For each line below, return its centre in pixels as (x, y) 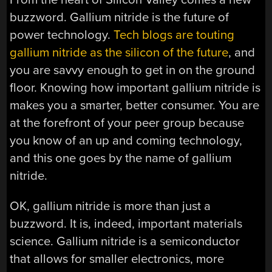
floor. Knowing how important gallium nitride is (135, 88)
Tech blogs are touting (174, 35)
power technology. (62, 35)
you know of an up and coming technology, (126, 141)
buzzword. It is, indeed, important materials (126, 223)
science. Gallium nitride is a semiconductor (125, 241)
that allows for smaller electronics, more (117, 259)
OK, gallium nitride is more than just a (110, 206)
